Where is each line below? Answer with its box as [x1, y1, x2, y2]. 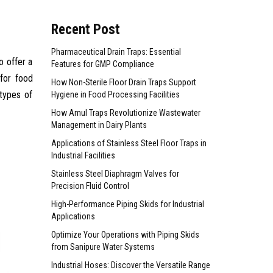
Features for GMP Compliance [51, 58, 154, 69]
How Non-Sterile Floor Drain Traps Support [51, 77, 196, 87]
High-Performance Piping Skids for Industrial [51, 199, 204, 209]
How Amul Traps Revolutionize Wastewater [51, 107, 200, 118]
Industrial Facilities [51, 150, 115, 160]
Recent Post [51, 21, 120, 38]
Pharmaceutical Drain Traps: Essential [51, 46, 181, 57]
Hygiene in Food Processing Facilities [51, 89, 180, 99]
